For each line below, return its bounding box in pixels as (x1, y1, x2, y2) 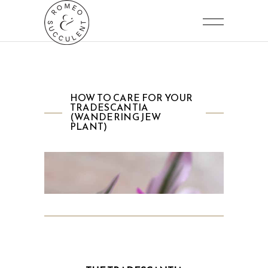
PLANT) (69, 119, 108, 133)
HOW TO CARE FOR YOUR (69, 90, 193, 105)
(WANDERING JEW (69, 109, 162, 124)
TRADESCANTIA (69, 100, 148, 114)
